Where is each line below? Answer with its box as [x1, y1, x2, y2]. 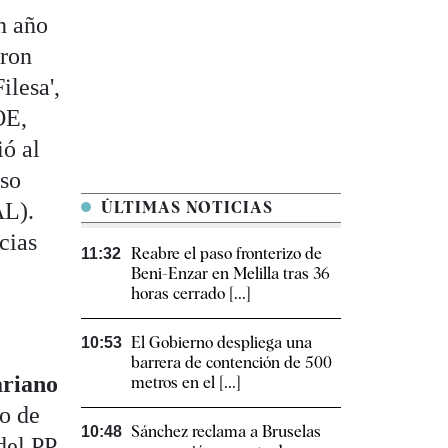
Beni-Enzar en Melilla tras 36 [131, 264, 330, 284]
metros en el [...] [131, 373, 241, 393]
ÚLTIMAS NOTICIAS [96, 198, 273, 218]
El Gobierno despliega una [131, 333, 312, 353]
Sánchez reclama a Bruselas [131, 422, 321, 442]
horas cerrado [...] [131, 284, 251, 304]
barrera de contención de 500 [131, 353, 332, 373]
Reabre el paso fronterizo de [131, 244, 322, 264]
